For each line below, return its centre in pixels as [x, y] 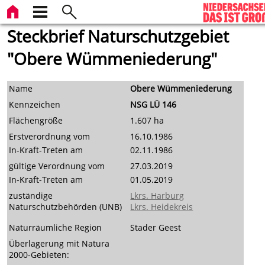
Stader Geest [156, 227]
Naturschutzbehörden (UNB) [66, 206]
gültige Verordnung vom [57, 166]
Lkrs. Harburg [157, 195]
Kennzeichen [35, 104]
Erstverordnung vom [50, 136]
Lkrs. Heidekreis [162, 206]
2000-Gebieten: [39, 254]
